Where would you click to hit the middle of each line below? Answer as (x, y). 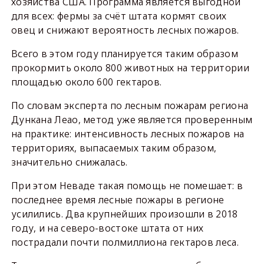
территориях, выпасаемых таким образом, (114, 148)
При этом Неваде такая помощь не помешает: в (127, 186)
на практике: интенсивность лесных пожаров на (128, 134)
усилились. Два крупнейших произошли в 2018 (124, 214)
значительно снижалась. (69, 162)
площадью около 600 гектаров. (86, 82)
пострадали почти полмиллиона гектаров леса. (125, 242)
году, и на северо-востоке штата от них (107, 228)
